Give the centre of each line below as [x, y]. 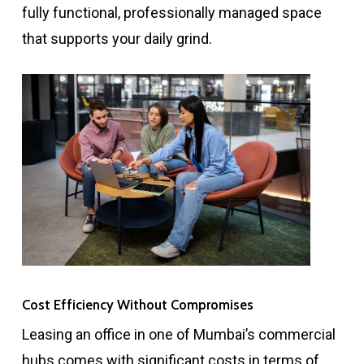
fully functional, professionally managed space [171, 12]
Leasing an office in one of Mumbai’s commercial [178, 335]
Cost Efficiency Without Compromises [137, 305]
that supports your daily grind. [117, 38]
